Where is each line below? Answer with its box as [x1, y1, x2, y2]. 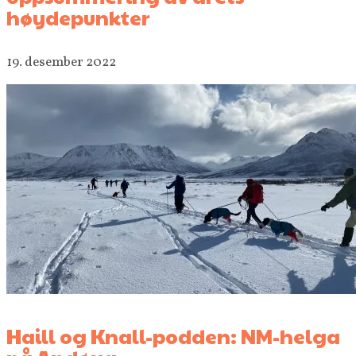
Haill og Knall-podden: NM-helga [6, 321, 340, 350]
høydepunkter [6, 3, 150, 32]
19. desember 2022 [6, 52, 116, 72]
